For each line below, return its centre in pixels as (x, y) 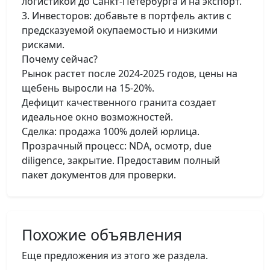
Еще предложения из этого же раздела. (115, 256)
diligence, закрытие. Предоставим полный (121, 160)
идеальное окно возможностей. (97, 117)
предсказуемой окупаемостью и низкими (120, 30)
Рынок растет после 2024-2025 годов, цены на (130, 74)
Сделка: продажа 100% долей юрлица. (111, 131)
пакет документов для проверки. (99, 175)
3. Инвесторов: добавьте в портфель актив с (127, 16)
